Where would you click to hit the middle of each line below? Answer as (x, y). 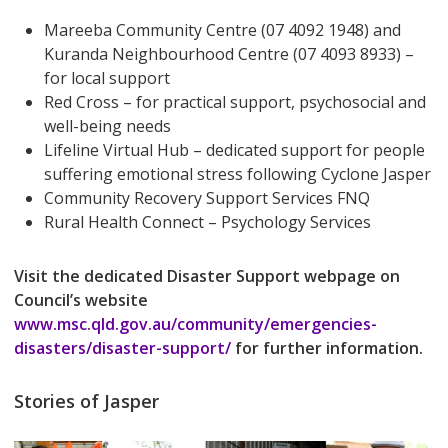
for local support (106, 78)
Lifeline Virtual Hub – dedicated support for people (234, 150)
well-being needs (107, 126)
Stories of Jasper (86, 401)
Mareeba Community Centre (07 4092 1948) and (222, 30)
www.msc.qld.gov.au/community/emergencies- (195, 324)
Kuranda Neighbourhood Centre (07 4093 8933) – (228, 54)
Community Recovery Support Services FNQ (206, 198)
